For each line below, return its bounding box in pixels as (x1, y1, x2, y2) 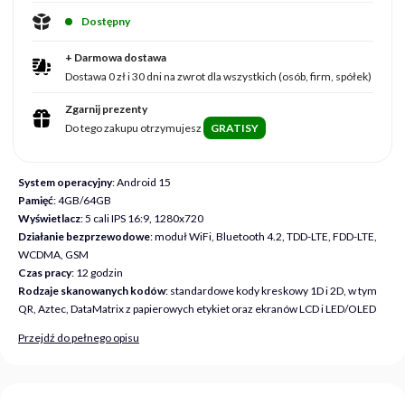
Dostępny (81, 14, 130, 29)
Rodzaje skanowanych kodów (18, 283, 165, 297)
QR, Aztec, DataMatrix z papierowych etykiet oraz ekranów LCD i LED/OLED (18, 301, 376, 316)
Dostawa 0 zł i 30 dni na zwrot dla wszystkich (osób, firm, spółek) (65, 69, 372, 83)
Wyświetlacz (18, 211, 80, 225)
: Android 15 (112, 174, 171, 189)
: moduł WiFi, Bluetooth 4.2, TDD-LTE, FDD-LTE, (150, 229, 377, 243)
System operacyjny (18, 174, 112, 189)
